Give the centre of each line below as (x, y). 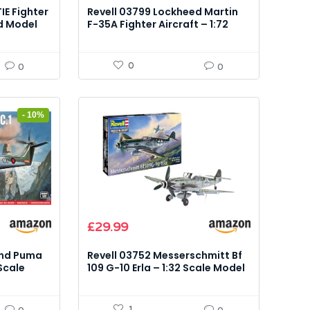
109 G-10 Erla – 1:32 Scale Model (166, 268)
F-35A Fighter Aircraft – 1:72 (158, 25)
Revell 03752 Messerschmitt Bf (165, 256)
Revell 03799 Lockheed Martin (163, 12)
